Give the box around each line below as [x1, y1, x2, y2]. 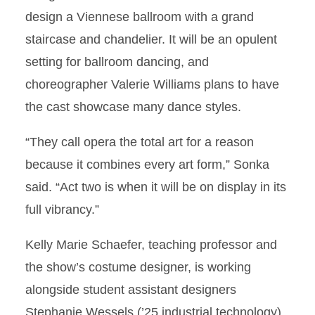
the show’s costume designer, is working [25, 260, 251, 274]
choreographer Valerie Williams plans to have [25, 77, 279, 91]
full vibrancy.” [25, 202, 99, 217]
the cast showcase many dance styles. [25, 100, 241, 114]
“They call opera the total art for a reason [25, 135, 254, 149]
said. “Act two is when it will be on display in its [25, 180, 286, 194]
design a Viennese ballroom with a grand [25, 10, 254, 24]
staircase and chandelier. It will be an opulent [25, 32, 277, 46]
